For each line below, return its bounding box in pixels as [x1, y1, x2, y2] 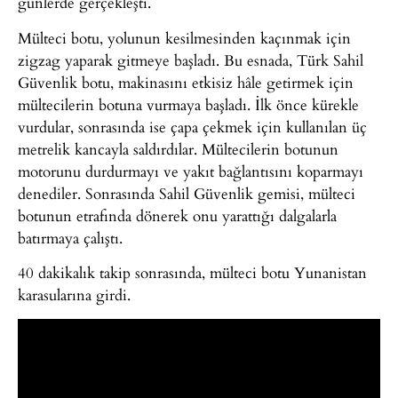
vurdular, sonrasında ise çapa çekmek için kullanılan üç [18, 115, 367, 138]
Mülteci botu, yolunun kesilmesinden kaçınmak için [18, 26, 351, 49]
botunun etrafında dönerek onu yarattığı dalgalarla [18, 203, 337, 227]
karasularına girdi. [18, 283, 131, 306]
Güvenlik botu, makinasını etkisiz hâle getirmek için [18, 70, 354, 93]
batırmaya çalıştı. [18, 226, 123, 249]
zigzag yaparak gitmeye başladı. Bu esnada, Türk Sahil [18, 48, 363, 71]
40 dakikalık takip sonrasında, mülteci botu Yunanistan [18, 261, 367, 284]
